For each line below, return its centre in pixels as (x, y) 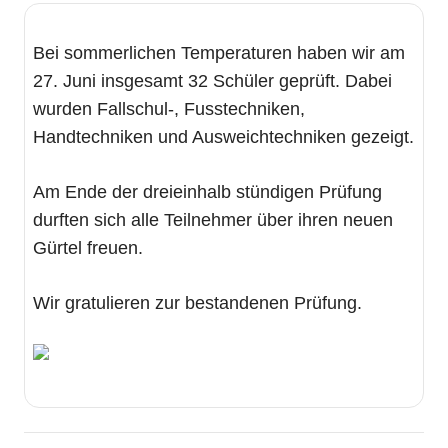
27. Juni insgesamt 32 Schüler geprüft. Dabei (212, 81)
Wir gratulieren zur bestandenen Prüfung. (197, 303)
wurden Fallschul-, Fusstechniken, (169, 109)
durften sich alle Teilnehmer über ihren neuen (213, 220)
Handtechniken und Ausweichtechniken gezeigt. (223, 137)
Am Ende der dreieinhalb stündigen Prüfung (207, 192)
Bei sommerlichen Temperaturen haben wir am (219, 53)
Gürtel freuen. (88, 248)
